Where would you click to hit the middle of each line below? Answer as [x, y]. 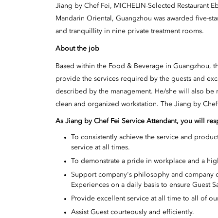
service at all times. [100, 148]
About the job [77, 48]
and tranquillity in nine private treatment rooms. [130, 31]
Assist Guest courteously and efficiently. [133, 212]
